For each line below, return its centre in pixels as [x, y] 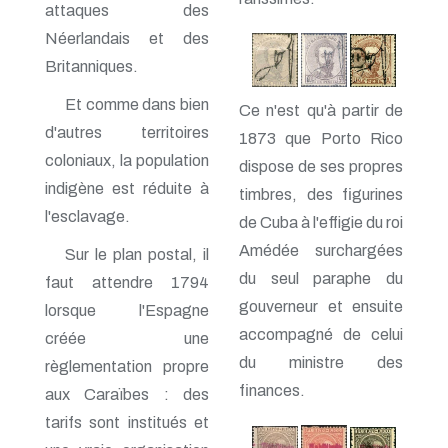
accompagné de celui [321, 335]
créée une [127, 338]
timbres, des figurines [321, 195]
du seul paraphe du [321, 279]
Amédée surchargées [321, 251]
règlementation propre [127, 366]
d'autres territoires [127, 132]
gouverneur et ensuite [321, 307]
